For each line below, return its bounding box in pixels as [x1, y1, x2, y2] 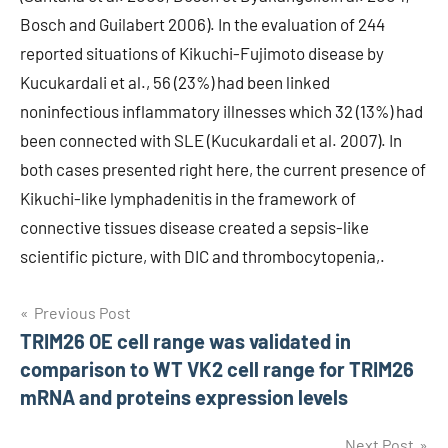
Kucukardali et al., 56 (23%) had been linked [20, 72, 330, 92]
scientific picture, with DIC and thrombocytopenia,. [20, 246, 385, 266]
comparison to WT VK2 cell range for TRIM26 [20, 357, 414, 381]
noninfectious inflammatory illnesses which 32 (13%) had [20, 101, 423, 121]
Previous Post [34, 303, 131, 322]
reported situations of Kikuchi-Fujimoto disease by [20, 43, 384, 63]
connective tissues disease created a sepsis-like [20, 217, 369, 237]
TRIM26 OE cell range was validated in [20, 329, 351, 353]
